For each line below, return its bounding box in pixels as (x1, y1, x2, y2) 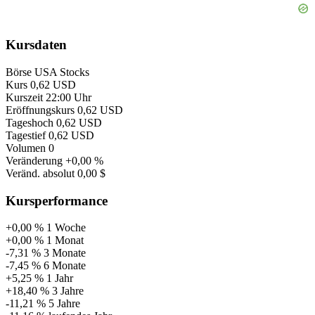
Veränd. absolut (6, 167, 75, 179)
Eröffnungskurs (6, 103, 75, 116)
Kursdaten (6, 37, 67, 53)
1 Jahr (46, 272, 73, 285)
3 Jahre (52, 285, 84, 297)
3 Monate (44, 247, 86, 259)
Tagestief (6, 129, 46, 141)
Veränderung (6, 154, 63, 167)
